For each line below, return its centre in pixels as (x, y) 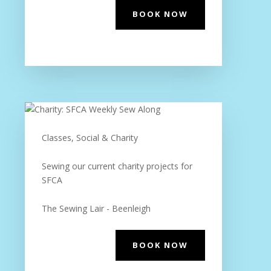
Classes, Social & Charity (90, 138)
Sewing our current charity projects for (117, 166)
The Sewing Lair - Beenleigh (96, 208)
